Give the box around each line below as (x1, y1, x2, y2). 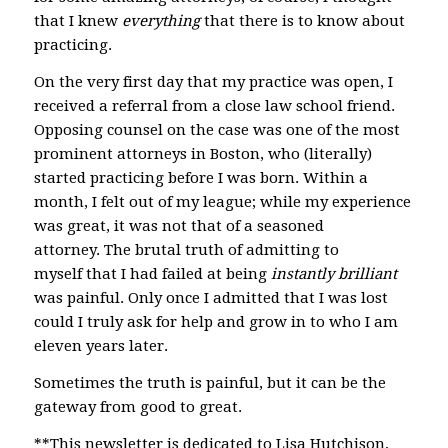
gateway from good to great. (33, 397, 242, 416)
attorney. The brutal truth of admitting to (33, 241, 339, 259)
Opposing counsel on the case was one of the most (33, 121, 400, 139)
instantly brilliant (270, 265, 397, 283)
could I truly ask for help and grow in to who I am (33, 313, 398, 331)
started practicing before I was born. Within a (33, 169, 368, 187)
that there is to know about (199, 12, 405, 31)
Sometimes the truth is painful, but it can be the (33, 373, 386, 392)
